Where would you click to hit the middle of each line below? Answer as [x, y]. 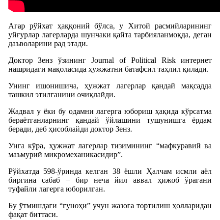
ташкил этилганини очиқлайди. [62, 94]
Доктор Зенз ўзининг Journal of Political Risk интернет [110, 60]
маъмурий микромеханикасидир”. [65, 154]
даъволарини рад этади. [48, 43]
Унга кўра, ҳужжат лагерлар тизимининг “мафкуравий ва [110, 145]
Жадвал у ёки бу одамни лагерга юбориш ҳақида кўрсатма [110, 111]
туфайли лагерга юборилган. [56, 189]
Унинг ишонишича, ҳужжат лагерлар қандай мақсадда [110, 85]
